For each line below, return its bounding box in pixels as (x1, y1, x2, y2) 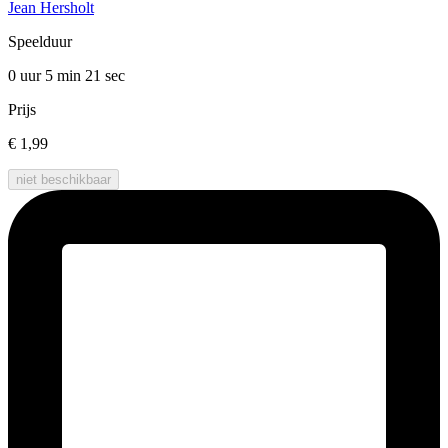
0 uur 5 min (8, 67, 85, 85)
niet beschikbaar (16, 172, 111, 188)
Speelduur (8, 33, 72, 51)
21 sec (85, 67, 125, 85)
